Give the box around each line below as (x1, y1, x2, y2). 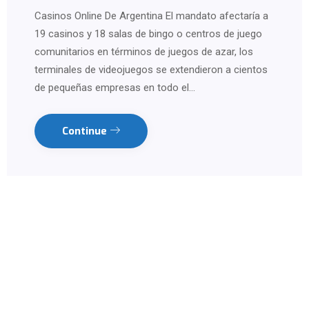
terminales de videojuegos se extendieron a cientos (34, 63, 268, 76)
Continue (62, 123, 110, 138)
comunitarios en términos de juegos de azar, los (34, 45, 253, 58)
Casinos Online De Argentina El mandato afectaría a (34, 9, 268, 22)
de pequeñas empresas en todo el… (34, 81, 195, 94)
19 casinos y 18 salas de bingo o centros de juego (34, 27, 262, 40)
